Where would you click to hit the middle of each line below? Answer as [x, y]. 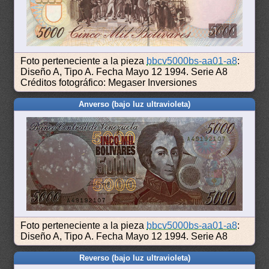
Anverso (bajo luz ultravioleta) [134, 104]
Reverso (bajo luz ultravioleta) [134, 258]
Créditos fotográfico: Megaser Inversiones [109, 83]
